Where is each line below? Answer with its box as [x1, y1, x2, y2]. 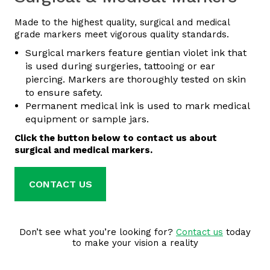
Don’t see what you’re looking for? [19, 227, 176, 237]
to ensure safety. [25, 87, 102, 98]
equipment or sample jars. [25, 113, 149, 125]
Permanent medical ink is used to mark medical [25, 100, 250, 111]
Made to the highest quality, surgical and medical [14, 17, 230, 28]
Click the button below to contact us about [14, 133, 217, 143]
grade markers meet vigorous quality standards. [14, 29, 229, 40]
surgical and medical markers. [14, 145, 152, 155]
